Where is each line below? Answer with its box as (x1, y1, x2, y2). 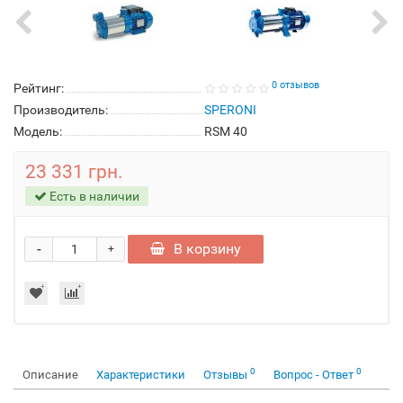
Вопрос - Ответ (273, 368, 356, 381)
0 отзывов (272, 78, 319, 91)
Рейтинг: (13, 81, 64, 95)
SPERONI (204, 103, 256, 117)
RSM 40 (204, 124, 247, 139)
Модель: (13, 124, 62, 139)
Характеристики (96, 368, 185, 381)
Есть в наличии (47, 189, 139, 203)
